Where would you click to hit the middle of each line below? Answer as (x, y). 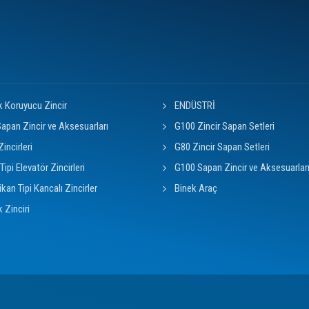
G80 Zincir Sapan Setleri (222, 147)
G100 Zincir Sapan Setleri (224, 126)
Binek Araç (196, 188)
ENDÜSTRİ (195, 105)
